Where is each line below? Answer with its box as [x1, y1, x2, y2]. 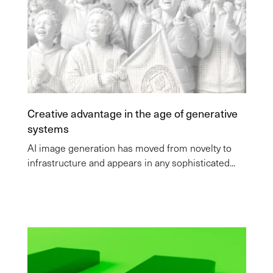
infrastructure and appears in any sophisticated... [27, 156, 235, 169]
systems [27, 121, 69, 136]
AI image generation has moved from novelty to [27, 141, 232, 154]
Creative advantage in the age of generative [27, 105, 238, 121]
